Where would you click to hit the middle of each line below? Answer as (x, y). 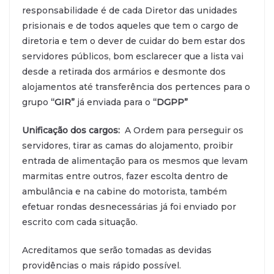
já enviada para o (113, 102)
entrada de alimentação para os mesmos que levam (135, 161)
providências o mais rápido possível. (102, 265)
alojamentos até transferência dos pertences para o (136, 87)
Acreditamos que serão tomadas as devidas (117, 250)
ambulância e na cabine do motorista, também (124, 191)
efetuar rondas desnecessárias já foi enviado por (129, 206)
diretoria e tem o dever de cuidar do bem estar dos (134, 41)
